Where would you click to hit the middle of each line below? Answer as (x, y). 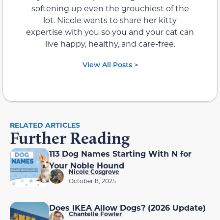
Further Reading (70, 138)
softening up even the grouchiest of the (110, 8)
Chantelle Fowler (95, 214)
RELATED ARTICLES (45, 125)
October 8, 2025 (92, 181)
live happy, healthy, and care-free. (110, 44)
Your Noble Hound (87, 165)
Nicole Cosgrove (94, 172)
